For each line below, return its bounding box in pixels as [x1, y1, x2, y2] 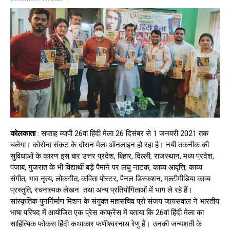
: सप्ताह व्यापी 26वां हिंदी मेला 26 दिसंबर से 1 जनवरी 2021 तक [35, 129, 208, 139]
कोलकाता [10, 129, 35, 139]
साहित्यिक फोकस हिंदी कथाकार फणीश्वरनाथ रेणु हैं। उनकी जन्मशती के [10, 219, 202, 229]
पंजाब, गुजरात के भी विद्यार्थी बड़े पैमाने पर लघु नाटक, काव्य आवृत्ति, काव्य [10, 163, 202, 172]
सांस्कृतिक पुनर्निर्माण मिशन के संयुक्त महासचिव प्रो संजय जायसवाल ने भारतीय [10, 197, 219, 206]
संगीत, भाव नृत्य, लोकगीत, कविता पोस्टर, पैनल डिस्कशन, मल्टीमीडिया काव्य [10, 174, 210, 184]
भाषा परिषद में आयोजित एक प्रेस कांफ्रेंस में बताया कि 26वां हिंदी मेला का [10, 208, 204, 218]
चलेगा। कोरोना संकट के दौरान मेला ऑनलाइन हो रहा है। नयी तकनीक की [10, 140, 209, 150]
